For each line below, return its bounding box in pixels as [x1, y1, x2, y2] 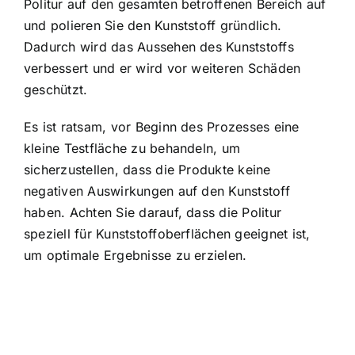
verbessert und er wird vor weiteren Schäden [24, 60, 301, 77]
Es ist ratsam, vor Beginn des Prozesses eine [24, 119, 300, 136]
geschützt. [24, 82, 88, 98]
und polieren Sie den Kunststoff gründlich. [24, 17, 282, 34]
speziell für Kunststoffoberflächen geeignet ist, [24, 226, 311, 242]
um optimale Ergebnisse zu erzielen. [24, 247, 247, 264]
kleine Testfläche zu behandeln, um [24, 140, 241, 157]
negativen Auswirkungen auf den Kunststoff [24, 183, 290, 200]
